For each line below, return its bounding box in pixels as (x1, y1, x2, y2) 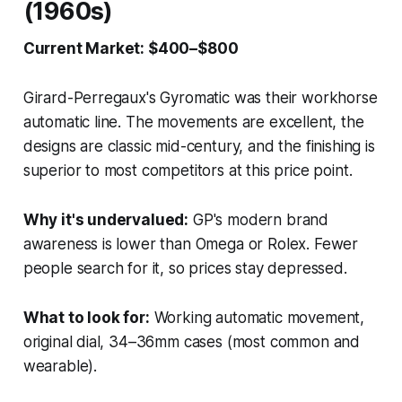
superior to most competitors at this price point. (22, 161, 353, 179)
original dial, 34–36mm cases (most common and (22, 332, 361, 351)
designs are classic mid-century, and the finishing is (22, 136, 375, 155)
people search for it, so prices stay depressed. (22, 258, 347, 277)
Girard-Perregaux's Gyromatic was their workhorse (22, 88, 378, 107)
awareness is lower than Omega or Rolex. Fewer (22, 234, 359, 253)
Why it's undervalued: (22, 210, 189, 229)
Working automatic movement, (149, 308, 365, 327)
